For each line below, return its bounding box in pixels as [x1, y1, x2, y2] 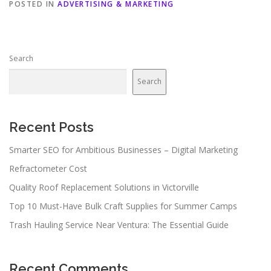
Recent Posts [9, 119, 94, 135]
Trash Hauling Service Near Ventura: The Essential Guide [9, 218, 229, 230]
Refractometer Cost [9, 162, 87, 174]
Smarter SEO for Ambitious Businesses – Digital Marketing [9, 143, 238, 155]
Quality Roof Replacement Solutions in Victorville [9, 181, 199, 193]
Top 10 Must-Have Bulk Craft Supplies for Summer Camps [9, 200, 237, 212]
